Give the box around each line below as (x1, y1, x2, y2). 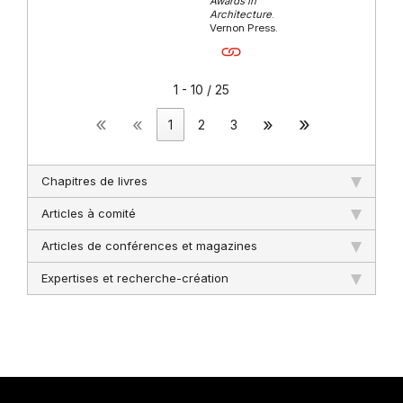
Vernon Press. (210, 21, 279, 34)
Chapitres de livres (41, 173, 148, 188)
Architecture (210, 7, 273, 21)
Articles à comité (41, 205, 136, 220)
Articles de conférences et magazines (41, 237, 257, 253)
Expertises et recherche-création (41, 270, 228, 285)
